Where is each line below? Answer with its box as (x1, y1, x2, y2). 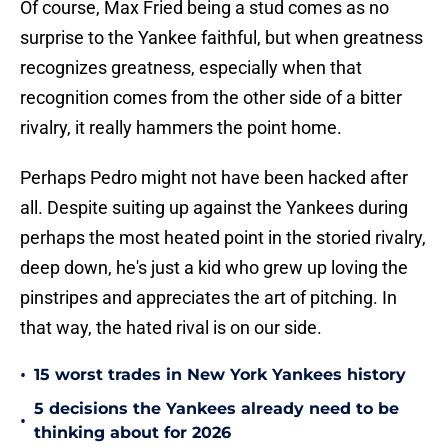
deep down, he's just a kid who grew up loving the (20, 257, 408, 279)
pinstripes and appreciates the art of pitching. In (20, 287, 397, 309)
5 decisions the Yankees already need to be (34, 399, 399, 419)
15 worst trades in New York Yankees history (34, 365, 406, 385)
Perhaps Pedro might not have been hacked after (20, 167, 408, 189)
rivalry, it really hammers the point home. (20, 117, 342, 139)
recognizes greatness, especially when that (20, 57, 362, 79)
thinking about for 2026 (34, 423, 231, 443)
